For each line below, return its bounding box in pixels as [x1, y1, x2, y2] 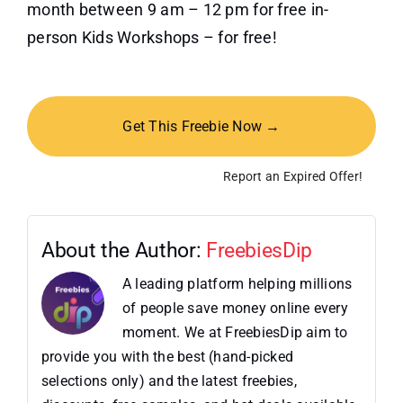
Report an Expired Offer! [223, 169, 363, 184]
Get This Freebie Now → [122, 118, 281, 136]
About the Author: [40, 238, 206, 264]
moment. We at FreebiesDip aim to [121, 324, 348, 342]
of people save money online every [121, 300, 348, 318]
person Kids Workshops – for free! [26, 28, 277, 48]
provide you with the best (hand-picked [40, 348, 294, 366]
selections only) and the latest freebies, [40, 372, 297, 390]
